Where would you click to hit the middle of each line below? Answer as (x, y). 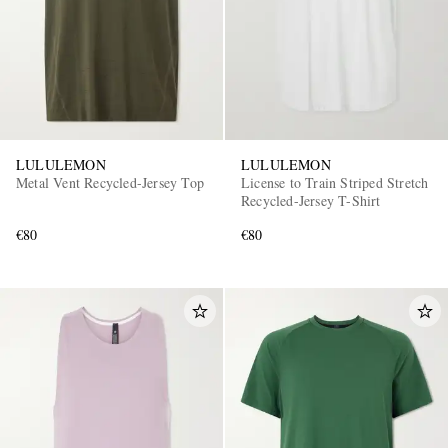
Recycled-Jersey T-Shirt (311, 200)
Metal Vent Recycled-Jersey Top (110, 182)
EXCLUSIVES (157, 192)
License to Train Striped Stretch (335, 182)
